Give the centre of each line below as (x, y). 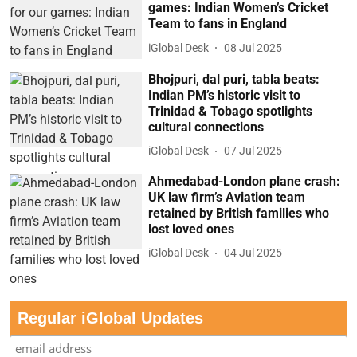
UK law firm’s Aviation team (227, 197)
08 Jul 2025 (253, 47)
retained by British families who (239, 213)
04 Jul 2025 (253, 253)
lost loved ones (192, 229)
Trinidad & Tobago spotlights (231, 111)
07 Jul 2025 (253, 151)
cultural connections (206, 127)
